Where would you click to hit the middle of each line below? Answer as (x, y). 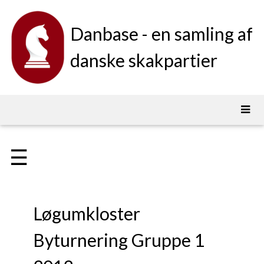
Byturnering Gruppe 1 (119, 240)
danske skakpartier (144, 60)
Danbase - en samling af (161, 34)
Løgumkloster (87, 214)
